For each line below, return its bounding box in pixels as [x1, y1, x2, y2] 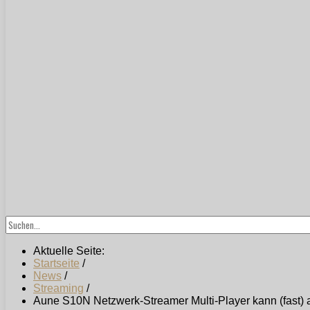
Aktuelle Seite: [33, 245, 110, 257]
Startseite [33, 257, 80, 270]
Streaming [33, 282, 84, 295]
